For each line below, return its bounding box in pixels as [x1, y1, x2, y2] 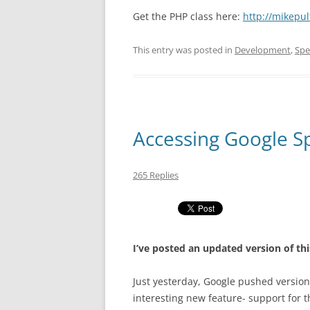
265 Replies [133, 169, 179, 181]
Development [235, 44, 291, 56]
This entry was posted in [133, 44, 235, 56]
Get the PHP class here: [133, 10, 243, 23]
